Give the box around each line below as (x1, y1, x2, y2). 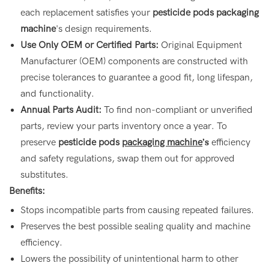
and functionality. (20, 88, 95, 99)
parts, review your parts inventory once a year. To (20, 120, 228, 131)
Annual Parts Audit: (20, 104, 104, 115)
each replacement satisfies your (20, 7, 153, 18)
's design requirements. (56, 23, 153, 34)
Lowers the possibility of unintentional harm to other (20, 253, 239, 264)
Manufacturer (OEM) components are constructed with (20, 55, 249, 67)
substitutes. (20, 169, 69, 180)
